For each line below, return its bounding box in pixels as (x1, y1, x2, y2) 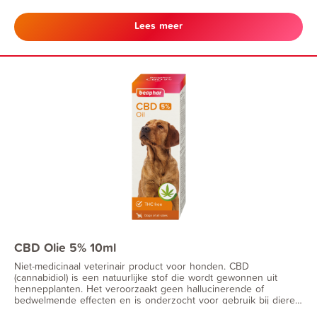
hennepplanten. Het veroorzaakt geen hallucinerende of (14, 281, 264, 295)
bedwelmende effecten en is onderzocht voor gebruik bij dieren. (14, 292, 303, 306)
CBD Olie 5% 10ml (14, 238, 116, 256)
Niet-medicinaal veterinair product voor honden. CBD (14, 258, 249, 272)
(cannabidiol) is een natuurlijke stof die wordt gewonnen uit (14, 270, 277, 284)
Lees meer (134, 18, 183, 33)
